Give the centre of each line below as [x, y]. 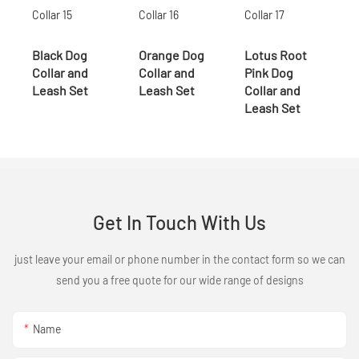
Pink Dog [269, 72]
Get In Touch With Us [179, 223]
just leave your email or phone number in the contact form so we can [179, 260]
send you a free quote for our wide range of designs [179, 280]
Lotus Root [276, 54]
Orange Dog [171, 54]
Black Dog [60, 54]
